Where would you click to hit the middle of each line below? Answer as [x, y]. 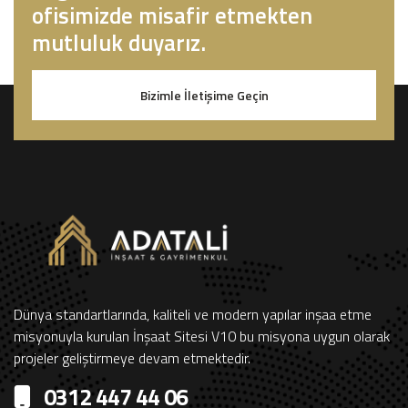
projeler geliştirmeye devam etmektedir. [132, 358]
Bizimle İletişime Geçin [204, 95]
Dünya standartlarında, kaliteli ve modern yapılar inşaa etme [193, 315]
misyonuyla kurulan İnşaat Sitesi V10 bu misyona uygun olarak [202, 337]
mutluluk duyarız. [119, 43]
